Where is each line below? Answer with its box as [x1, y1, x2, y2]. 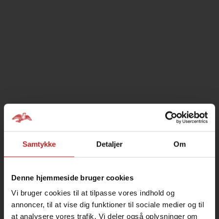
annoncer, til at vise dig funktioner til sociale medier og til [11, 200, 204, 209]
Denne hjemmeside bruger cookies [11, 173, 133, 182]
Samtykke [22, 139, 56, 148]
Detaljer [96, 139, 123, 148]
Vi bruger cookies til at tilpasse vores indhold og [11, 189, 175, 197]
